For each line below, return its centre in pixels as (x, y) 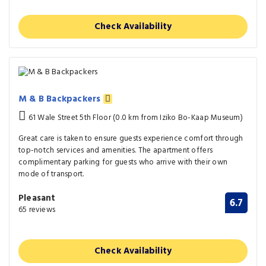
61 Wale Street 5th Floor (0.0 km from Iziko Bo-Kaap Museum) (134, 118)
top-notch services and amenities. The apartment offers (116, 151)
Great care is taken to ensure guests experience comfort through (131, 139)
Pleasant (37, 199)
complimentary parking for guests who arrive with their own (123, 163)
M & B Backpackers (61, 99)
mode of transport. (51, 175)
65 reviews (37, 210)
